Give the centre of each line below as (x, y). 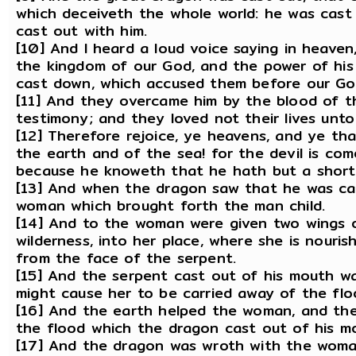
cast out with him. (82, 30)
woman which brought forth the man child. (171, 205)
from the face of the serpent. (126, 257)
